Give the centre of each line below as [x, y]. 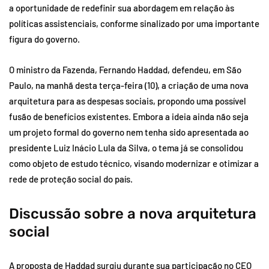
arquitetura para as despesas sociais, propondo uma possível [128, 101]
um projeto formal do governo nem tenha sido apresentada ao [129, 132]
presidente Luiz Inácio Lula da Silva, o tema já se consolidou [126, 147]
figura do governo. [44, 39]
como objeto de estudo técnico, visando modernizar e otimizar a [134, 163]
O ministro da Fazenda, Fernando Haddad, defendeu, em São [125, 69]
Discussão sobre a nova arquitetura [133, 213]
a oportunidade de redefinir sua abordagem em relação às [122, 8]
